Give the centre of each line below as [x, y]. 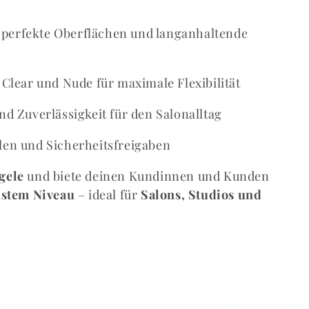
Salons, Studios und [201, 195]
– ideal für [108, 195]
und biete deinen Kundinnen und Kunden [147, 176]
